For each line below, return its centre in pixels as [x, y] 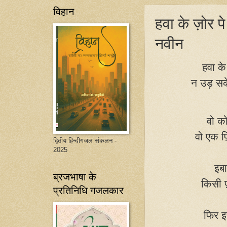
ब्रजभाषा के [75, 177]
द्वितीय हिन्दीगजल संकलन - [85, 141]
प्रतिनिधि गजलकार [88, 190]
